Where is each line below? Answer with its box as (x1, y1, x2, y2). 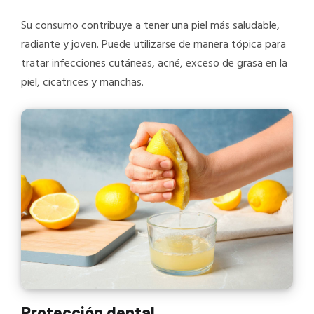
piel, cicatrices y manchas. (21, 74, 144, 93)
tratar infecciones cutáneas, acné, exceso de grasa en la (21, 55, 287, 74)
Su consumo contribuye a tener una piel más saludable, (21, 17, 280, 36)
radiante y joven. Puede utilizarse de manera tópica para (21, 36, 286, 55)
